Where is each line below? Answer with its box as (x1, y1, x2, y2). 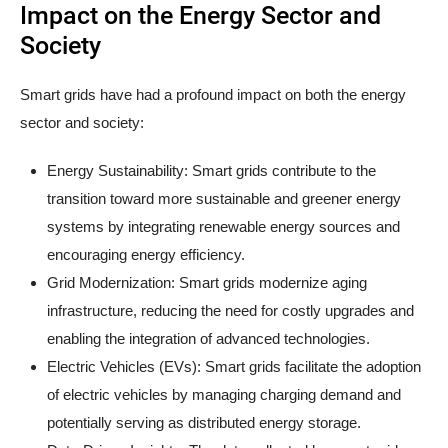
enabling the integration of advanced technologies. (47, 330, 370, 348)
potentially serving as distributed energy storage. (47, 414, 361, 432)
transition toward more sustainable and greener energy (47, 190, 401, 208)
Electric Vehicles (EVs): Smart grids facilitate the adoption (47, 358, 421, 376)
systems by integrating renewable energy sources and (47, 218, 400, 236)
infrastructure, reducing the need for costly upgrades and (47, 302, 414, 320)
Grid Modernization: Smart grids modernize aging (47, 274, 367, 292)
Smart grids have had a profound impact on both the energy (20, 86, 406, 104)
